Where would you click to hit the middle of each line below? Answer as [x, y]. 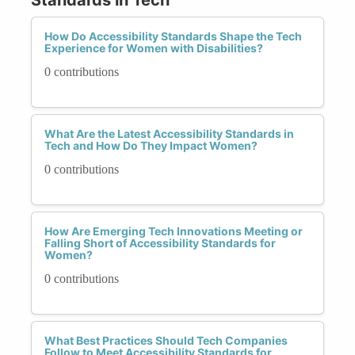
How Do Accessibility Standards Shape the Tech [173, 36]
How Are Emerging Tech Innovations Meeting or [174, 231]
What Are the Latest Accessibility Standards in [169, 133]
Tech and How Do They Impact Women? [151, 145]
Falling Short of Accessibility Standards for [160, 242]
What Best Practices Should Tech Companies [166, 340]
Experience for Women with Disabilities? [154, 48]
